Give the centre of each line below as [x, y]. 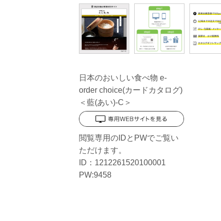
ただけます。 [103, 150]
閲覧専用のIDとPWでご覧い [129, 138]
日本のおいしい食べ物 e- [123, 78]
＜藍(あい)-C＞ [105, 102]
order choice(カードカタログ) [131, 90]
